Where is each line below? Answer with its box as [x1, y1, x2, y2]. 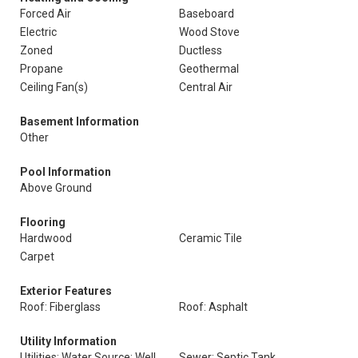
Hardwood [20, 232, 72, 245]
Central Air [179, 81, 233, 93]
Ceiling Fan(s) [20, 81, 88, 93]
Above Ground [20, 181, 92, 194]
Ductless [179, 44, 222, 57]
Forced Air [20, 7, 71, 20]
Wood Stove [179, 26, 240, 38]
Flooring [20, 216, 66, 229]
